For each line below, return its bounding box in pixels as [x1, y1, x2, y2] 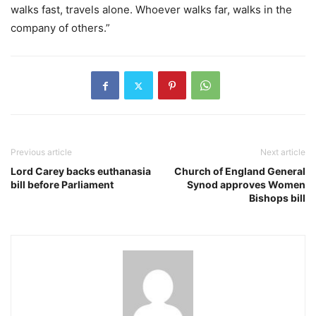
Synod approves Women [187, 178, 305, 191]
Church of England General [174, 165, 305, 178]
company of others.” [11, 21, 110, 35]
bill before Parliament [11, 178, 114, 191]
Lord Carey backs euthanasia [11, 165, 151, 178]
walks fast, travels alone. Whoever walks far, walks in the [11, 3, 292, 17]
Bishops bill [249, 192, 305, 205]
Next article [260, 147, 305, 158]
